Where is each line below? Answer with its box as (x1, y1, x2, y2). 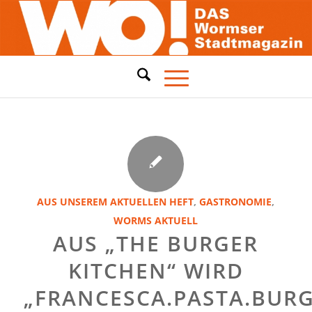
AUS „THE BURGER (53, 229, 259, 258)
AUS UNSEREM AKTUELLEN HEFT (37, 195, 194, 208)
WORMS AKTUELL (114, 214, 198, 227)
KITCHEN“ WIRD (68, 256, 244, 285)
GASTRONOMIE (199, 195, 272, 208)
